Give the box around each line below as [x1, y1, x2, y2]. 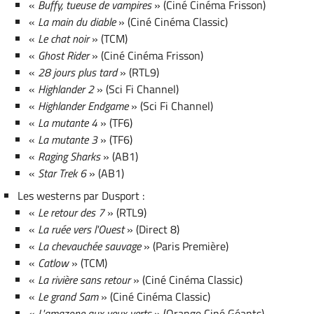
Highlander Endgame [38, 97, 129, 114]
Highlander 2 [38, 80, 95, 97]
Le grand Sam [38, 287, 99, 305]
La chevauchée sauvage [38, 237, 142, 254]
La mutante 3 [38, 130, 98, 148]
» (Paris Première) [141, 237, 229, 254]
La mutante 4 [38, 114, 98, 131]
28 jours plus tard [38, 63, 118, 81]
